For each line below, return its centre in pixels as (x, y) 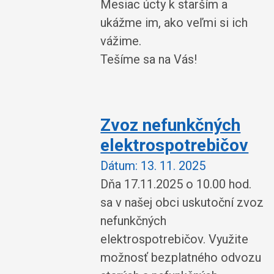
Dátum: (119, 166)
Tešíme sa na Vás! (149, 59)
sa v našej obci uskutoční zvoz (182, 202)
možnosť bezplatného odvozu (181, 257)
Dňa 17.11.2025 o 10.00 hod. (176, 184)
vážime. (121, 41)
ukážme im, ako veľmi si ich (174, 22)
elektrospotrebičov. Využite (175, 239)
